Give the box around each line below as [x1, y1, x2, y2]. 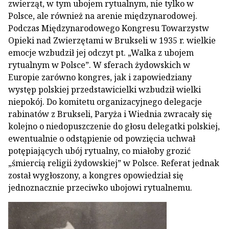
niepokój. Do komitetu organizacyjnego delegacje [8, 96, 202, 107]
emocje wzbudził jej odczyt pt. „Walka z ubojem [8, 47, 194, 58]
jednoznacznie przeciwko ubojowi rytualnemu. [8, 182, 192, 193]
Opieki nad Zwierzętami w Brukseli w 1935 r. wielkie [8, 35, 216, 46]
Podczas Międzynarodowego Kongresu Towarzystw [8, 22, 209, 34]
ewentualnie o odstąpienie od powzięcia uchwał [8, 133, 195, 144]
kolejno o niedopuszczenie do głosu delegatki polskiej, [8, 121, 220, 132]
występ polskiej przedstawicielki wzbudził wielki [8, 84, 201, 95]
